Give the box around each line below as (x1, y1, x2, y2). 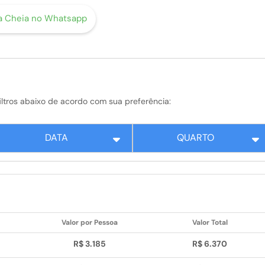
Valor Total (192, 218, 228, 228)
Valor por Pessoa (62, 218, 118, 228)
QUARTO (177, 131, 214, 144)
